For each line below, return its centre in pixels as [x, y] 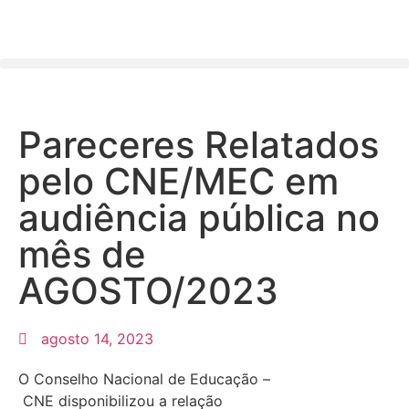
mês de [82, 254]
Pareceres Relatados [199, 145]
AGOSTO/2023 [148, 291]
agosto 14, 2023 [97, 339]
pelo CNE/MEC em [178, 181]
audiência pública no [199, 218]
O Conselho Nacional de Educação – [144, 379]
